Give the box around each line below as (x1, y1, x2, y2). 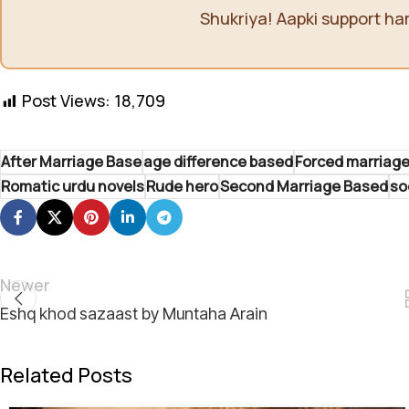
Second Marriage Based (220, 176, 388, 197)
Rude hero (146, 176, 218, 197)
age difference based (143, 152, 293, 173)
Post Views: (22, 89, 110, 112)
